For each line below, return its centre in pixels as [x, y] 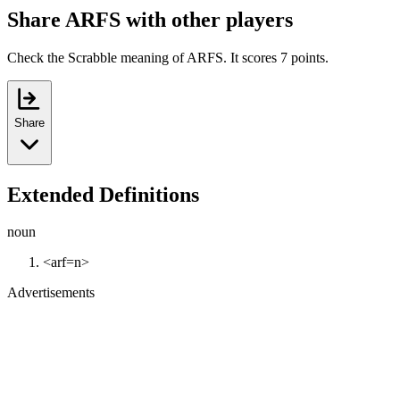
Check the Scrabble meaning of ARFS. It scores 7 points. [168, 57]
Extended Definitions [103, 194]
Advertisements [51, 293]
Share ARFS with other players [150, 19]
